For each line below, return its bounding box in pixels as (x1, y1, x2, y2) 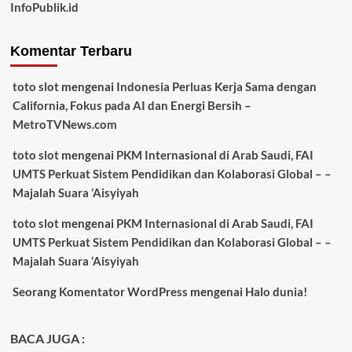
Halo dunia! (244, 284, 307, 299)
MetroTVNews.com (12, 116, 117, 131)
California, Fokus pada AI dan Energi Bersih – (12, 97, 251, 112)
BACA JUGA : (9, 330, 85, 346)
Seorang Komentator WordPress (12, 284, 188, 299)
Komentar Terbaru (9, 42, 132, 59)
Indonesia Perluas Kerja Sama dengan (115, 79, 317, 93)
